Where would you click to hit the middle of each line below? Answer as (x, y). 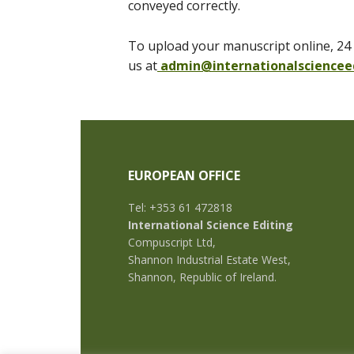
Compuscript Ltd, (172, 242)
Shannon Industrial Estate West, (210, 260)
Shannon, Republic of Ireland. (203, 277)
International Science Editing (211, 225)
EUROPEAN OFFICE (185, 175)
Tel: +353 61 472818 (181, 207)
